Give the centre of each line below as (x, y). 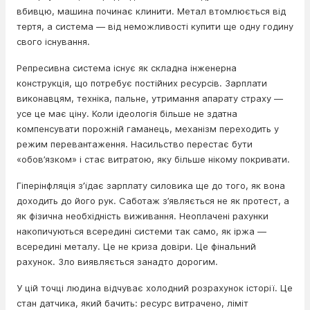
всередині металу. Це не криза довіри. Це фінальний (136, 246)
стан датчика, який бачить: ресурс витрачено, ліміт (133, 303)
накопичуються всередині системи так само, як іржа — (142, 231)
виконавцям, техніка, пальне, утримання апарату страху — (150, 98)
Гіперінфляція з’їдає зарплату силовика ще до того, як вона (151, 185)
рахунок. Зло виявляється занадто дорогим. (117, 262)
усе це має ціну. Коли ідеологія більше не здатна (127, 113)
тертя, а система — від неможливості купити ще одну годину (155, 26)
